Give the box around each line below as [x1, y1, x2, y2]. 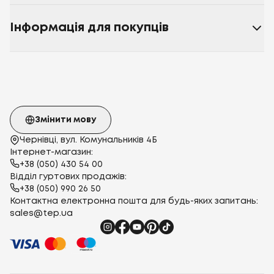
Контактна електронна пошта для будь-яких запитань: [10, 198, 258, 205]
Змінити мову [35, 116, 96, 124]
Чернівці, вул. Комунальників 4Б [20, 136, 157, 144]
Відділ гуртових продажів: [10, 173, 127, 180]
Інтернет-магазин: [10, 149, 93, 156]
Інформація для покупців [10, 22, 169, 34]
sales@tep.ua [10, 210, 73, 217]
